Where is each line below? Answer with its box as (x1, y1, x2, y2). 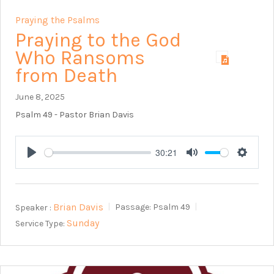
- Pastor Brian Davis (53, 109, 134, 120)
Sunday (67, 217, 99, 229)
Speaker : (15, 202, 51, 213)
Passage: (115, 202, 151, 213)
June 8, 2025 (15, 92, 65, 103)
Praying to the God (15, 29, 181, 52)
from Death (15, 64, 117, 87)
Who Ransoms (15, 46, 145, 70)
